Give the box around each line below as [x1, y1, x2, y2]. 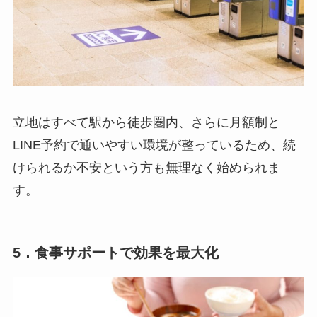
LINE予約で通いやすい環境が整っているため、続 [12, 137, 296, 152]
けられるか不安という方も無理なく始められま [12, 160, 280, 175]
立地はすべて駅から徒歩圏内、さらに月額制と [12, 115, 280, 129]
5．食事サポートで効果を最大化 [12, 245, 219, 261]
